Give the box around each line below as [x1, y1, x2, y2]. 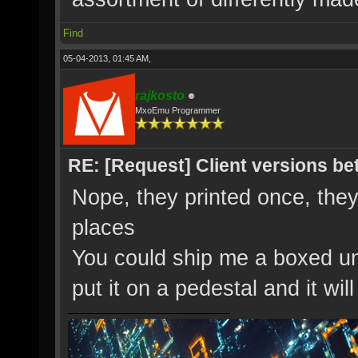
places [72, 215, 135, 240]
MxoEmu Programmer [135, 105, 221, 115]
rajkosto [135, 89, 185, 102]
